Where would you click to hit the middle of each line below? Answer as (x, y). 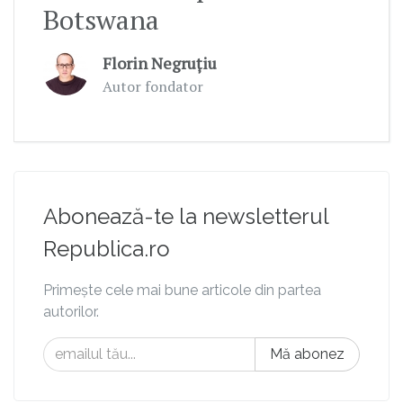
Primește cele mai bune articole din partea (182, 291)
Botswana (101, 20)
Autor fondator (153, 87)
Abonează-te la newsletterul (186, 217)
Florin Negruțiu (160, 63)
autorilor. (71, 312)
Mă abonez (307, 354)
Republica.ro (107, 249)
